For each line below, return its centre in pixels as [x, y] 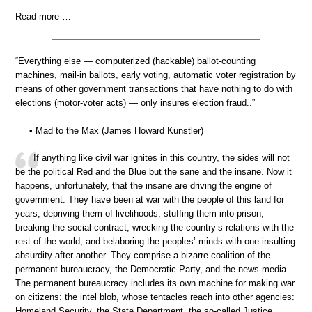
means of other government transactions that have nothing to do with [154, 89]
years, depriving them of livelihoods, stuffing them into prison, [140, 214]
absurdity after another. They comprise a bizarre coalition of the [143, 256]
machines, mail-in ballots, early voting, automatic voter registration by [156, 75]
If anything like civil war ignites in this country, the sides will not [162, 158]
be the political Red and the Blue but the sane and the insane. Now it [154, 172]
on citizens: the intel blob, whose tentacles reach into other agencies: [155, 297]
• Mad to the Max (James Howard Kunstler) [116, 130]
